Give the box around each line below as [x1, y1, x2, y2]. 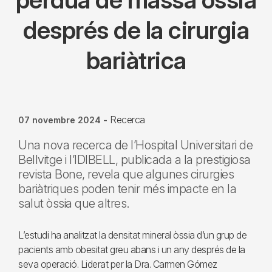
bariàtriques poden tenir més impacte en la [18, 182, 236, 196]
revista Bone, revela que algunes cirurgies [18, 167, 234, 182]
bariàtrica [86, 46, 186, 75]
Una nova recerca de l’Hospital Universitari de [18, 138, 253, 152]
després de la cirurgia [23, 15, 249, 45]
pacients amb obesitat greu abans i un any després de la [18, 243, 245, 256]
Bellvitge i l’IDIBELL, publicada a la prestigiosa [18, 152, 251, 167]
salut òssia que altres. [18, 196, 130, 211]
